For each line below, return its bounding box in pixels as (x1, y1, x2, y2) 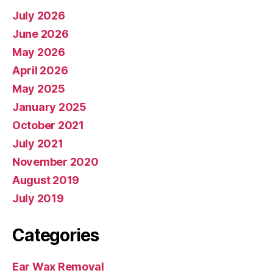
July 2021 (12, 137, 63, 150)
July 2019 (12, 192, 64, 205)
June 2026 (12, 27, 69, 40)
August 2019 (12, 174, 80, 186)
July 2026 (12, 9, 65, 22)
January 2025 (12, 101, 87, 113)
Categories (12, 225, 99, 246)
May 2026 (12, 46, 65, 58)
